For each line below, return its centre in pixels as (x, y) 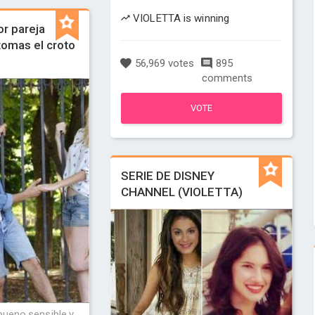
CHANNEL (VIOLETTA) (181, 192)
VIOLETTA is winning (180, 18)
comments (227, 78)
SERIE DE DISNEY (167, 176)
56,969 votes (163, 63)
